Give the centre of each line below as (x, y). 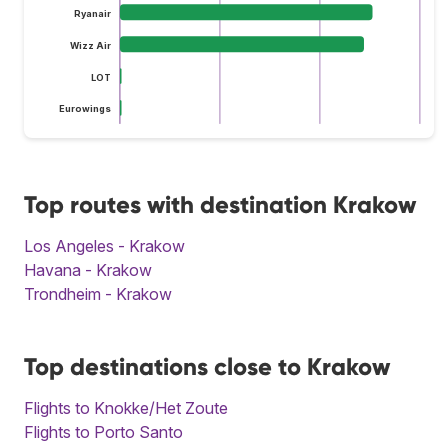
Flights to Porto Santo (103, 431)
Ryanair (92, 13)
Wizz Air (90, 45)
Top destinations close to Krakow (207, 366)
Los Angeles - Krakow (104, 245)
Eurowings (84, 109)
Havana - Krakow (88, 269)
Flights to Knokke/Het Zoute (126, 407)
